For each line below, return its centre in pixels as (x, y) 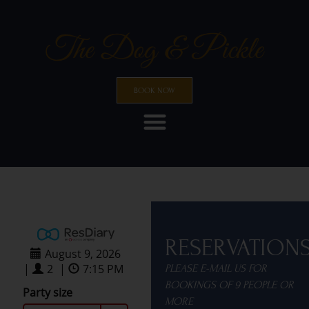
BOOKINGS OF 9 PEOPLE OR (229, 285)
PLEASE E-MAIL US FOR (216, 269)
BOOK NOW (154, 90)
